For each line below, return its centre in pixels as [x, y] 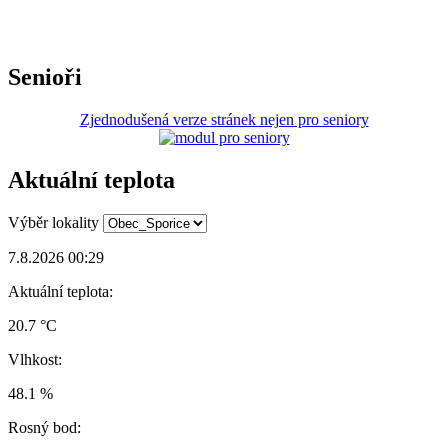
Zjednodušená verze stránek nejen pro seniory [224, 119]
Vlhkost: [35, 359]
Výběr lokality [53, 222]
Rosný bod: [44, 427]
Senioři [45, 76]
